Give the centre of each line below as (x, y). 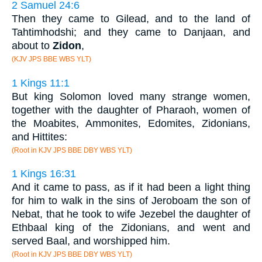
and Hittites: (39, 137)
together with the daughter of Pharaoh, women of (131, 110)
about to (32, 46)
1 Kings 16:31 (44, 174)
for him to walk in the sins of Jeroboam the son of (131, 201)
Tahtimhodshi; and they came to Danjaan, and (131, 32)
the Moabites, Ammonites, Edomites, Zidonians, (131, 123)
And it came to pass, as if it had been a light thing (131, 187)
